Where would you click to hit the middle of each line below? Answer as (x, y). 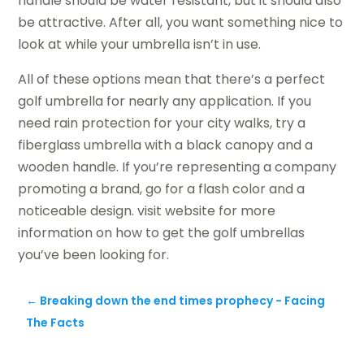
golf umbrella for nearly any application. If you (165, 102)
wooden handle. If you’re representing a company (178, 167)
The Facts (56, 323)
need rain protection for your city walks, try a (162, 123)
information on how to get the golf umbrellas (162, 233)
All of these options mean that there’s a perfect (172, 80)
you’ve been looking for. (94, 255)
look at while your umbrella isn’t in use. (140, 45)
